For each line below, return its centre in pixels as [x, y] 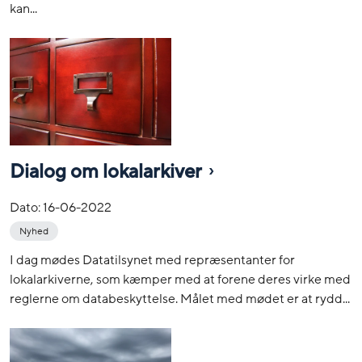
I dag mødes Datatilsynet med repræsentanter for [152, 261]
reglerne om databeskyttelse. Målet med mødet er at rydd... [180, 299]
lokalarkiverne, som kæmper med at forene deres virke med [180, 280]
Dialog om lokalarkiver [106, 172]
